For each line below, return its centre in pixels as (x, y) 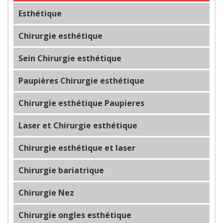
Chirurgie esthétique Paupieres (81, 103)
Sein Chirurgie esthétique (70, 58)
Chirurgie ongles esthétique (75, 215)
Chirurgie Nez (46, 192)
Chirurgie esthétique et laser (77, 148)
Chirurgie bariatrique (61, 170)
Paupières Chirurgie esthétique (81, 80)
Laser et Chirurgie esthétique (78, 125)
